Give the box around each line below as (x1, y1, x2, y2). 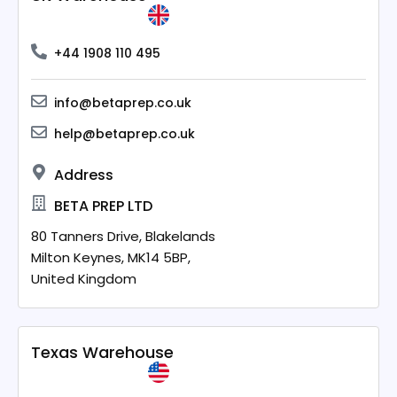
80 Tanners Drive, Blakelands (31, 227, 216, 246)
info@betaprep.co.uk (54, 94, 192, 113)
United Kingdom (31, 269, 137, 289)
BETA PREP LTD (54, 196, 153, 217)
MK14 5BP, (128, 248, 191, 268)
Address (54, 165, 114, 186)
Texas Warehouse (31, 341, 175, 364)
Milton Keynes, (31, 248, 125, 268)
